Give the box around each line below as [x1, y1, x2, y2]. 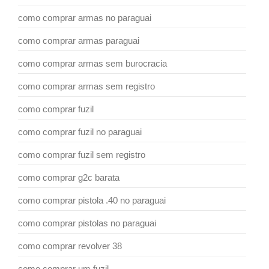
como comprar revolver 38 [18, 240, 122, 251]
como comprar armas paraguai [18, 35, 139, 46]
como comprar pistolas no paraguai [18, 217, 156, 228]
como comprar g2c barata [18, 172, 119, 183]
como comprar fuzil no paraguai [18, 126, 142, 137]
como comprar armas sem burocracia [18, 58, 167, 68]
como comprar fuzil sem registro [18, 149, 145, 160]
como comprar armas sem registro [18, 80, 155, 91]
